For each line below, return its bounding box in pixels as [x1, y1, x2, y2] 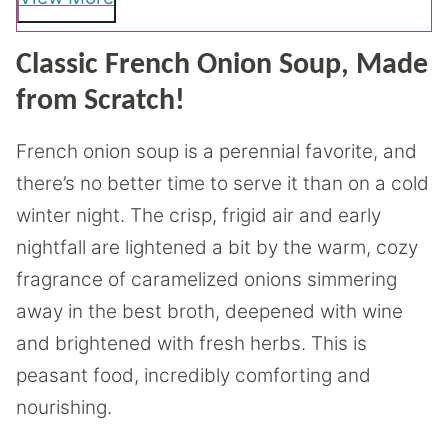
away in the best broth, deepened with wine [16, 300, 403, 324]
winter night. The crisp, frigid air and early [16, 204, 381, 228]
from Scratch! [16, 86, 185, 118]
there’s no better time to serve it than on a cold [16, 172, 429, 196]
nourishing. [16, 396, 112, 420]
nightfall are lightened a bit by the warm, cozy [16, 236, 418, 260]
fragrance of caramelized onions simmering [16, 268, 397, 292]
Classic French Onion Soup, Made [16, 50, 428, 82]
